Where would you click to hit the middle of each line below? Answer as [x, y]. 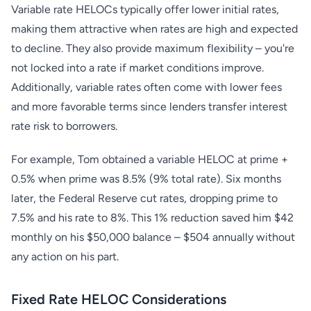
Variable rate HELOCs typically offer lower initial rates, [145, 9]
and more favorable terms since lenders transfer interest [149, 107]
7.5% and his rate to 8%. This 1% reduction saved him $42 [152, 218]
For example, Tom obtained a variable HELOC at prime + [150, 159]
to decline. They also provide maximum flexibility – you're [153, 48]
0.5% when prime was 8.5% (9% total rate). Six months [146, 179]
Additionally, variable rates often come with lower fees [146, 87]
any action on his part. [65, 257]
